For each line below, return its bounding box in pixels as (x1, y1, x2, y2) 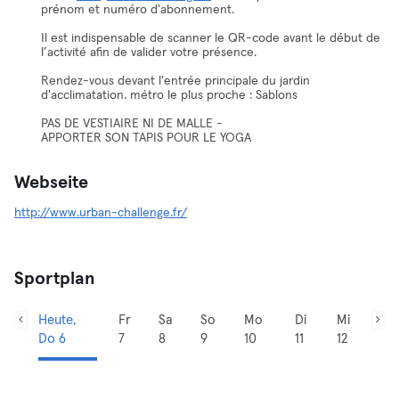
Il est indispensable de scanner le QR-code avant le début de (41, 32, 380, 45)
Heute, (37, 313, 77, 327)
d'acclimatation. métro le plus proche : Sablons (41, 89, 297, 102)
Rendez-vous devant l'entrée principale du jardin (41, 75, 310, 87)
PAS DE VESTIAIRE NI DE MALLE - (41, 118, 223, 130)
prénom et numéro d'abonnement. (41, 4, 234, 16)
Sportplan (14, 270, 95, 288)
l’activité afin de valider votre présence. (41, 46, 256, 59)
